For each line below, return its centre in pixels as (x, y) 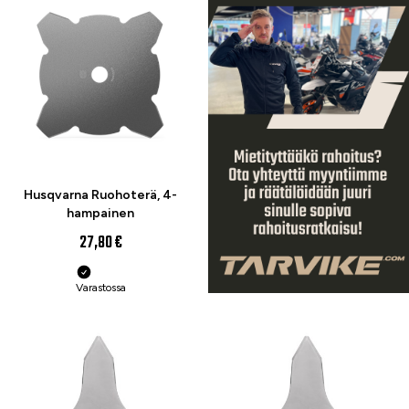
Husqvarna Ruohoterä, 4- (100, 195)
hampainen (100, 213)
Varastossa (100, 288)
